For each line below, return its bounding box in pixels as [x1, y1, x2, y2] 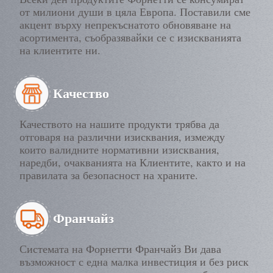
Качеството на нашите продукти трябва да [19, 116, 220, 132]
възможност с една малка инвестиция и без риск [19, 254, 249, 269]
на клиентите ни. [19, 43, 101, 58]
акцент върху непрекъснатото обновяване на [19, 17, 232, 32]
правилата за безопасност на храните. [19, 168, 199, 183]
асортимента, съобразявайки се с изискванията [19, 30, 242, 45]
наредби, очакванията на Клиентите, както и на [19, 155, 246, 170]
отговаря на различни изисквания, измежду [19, 129, 225, 144]
